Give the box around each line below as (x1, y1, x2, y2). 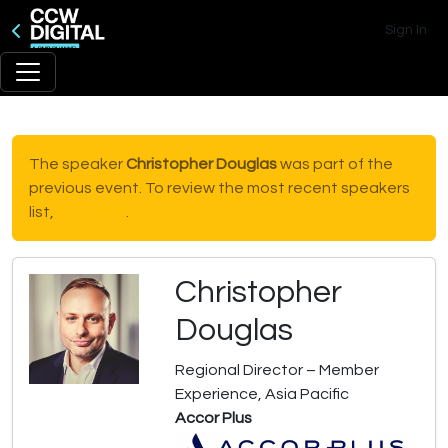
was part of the (277, 156, 393, 172)
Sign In (385, 23, 427, 37)
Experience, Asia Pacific (175, 386, 349, 402)
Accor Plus (175, 410, 252, 426)
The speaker (29, 156, 126, 172)
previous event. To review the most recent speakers (29, 180, 410, 196)
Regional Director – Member (175, 362, 379, 378)
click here (57, 204, 126, 220)
